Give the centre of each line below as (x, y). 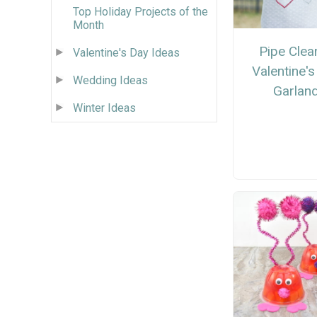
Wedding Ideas (110, 80)
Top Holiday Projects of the (140, 11)
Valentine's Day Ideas (126, 52)
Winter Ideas (104, 108)
